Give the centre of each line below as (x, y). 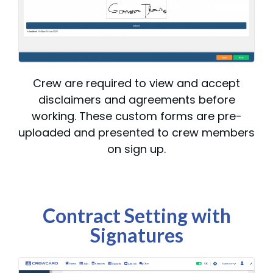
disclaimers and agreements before (136, 100)
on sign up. (136, 149)
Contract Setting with (136, 216)
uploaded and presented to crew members (136, 133)
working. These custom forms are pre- (136, 116)
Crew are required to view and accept (136, 83)
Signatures (136, 235)
